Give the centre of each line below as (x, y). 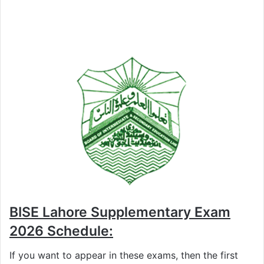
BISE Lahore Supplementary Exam (120, 212)
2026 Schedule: (61, 231)
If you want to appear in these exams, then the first (124, 255)
